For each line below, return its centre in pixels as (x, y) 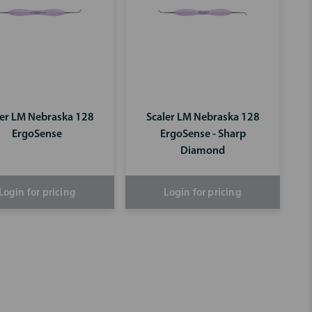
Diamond (203, 151)
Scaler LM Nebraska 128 (203, 117)
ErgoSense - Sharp (203, 134)
